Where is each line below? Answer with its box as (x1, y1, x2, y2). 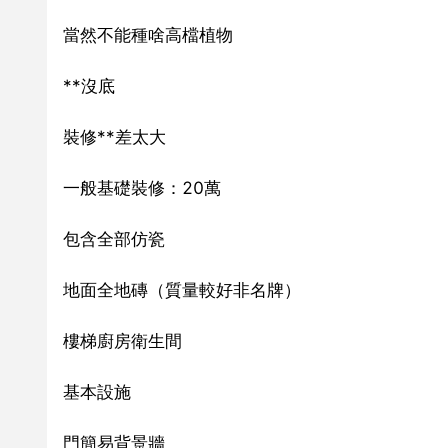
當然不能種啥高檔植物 (63, 24, 233, 45)
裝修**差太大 (63, 126, 166, 147)
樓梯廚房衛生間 (63, 330, 182, 351)
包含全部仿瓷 (63, 228, 165, 249)
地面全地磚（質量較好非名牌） (63, 279, 301, 300)
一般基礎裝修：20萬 (63, 177, 221, 198)
